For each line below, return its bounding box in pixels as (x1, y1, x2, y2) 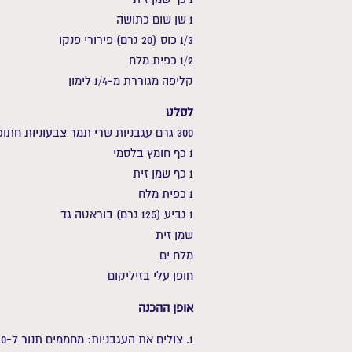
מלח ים (159, 248, 194, 262)
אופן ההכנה (138, 300, 194, 314)
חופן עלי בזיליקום (108, 269, 194, 283)
